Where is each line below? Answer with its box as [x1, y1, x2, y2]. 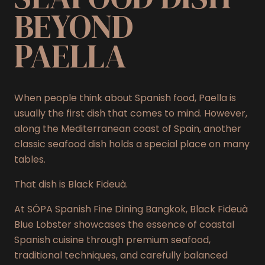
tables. [14, 153, 46, 167]
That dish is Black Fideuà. [14, 177, 128, 192]
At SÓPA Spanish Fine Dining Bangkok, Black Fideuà [14, 202, 248, 216]
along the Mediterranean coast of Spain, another [14, 122, 241, 136]
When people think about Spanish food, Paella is [14, 91, 236, 105]
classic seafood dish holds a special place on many [14, 137, 250, 151]
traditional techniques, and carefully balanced [14, 248, 228, 263]
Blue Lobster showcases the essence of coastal [14, 218, 234, 232]
